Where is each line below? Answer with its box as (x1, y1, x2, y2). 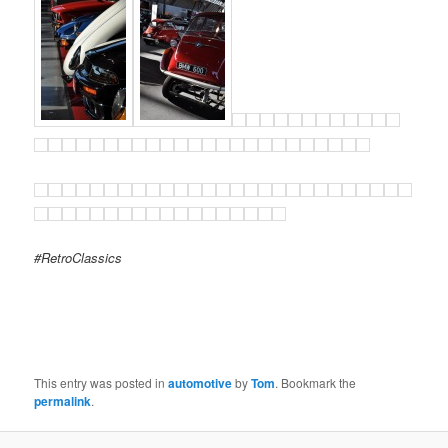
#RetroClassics (34, 248, 123, 268)
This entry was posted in (34, 374, 169, 392)
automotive (168, 374, 233, 393)
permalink (34, 392, 92, 411)
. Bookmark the (275, 374, 357, 392)
